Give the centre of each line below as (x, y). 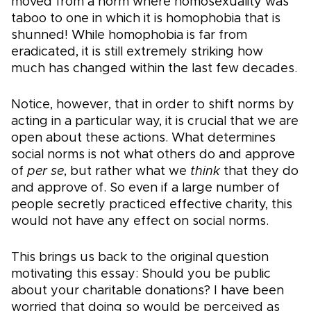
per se (45, 172)
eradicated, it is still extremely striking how (137, 52)
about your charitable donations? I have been (148, 291)
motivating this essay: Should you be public (141, 275)
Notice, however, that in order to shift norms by (153, 105)
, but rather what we (127, 172)
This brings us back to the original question (140, 258)
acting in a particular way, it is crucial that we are (155, 122)
